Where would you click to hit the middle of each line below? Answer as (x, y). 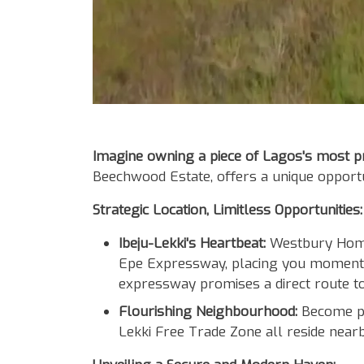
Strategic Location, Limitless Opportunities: (227, 210)
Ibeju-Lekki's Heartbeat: (192, 243)
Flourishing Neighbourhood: (208, 311)
